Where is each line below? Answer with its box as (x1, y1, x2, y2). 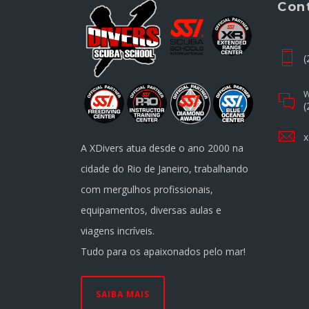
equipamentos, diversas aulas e (81, 203, 221, 217)
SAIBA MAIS (96, 288, 150, 300)
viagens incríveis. (81, 224, 154, 237)
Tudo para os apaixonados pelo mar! (81, 245, 246, 258)
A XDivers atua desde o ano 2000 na (81, 141, 243, 154)
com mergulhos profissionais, (81, 183, 213, 196)
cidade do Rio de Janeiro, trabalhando (81, 162, 248, 175)
